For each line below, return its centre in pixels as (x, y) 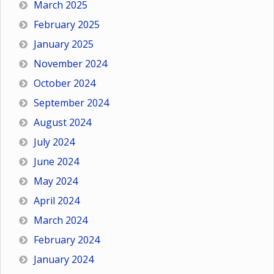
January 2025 (64, 44)
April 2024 (57, 201)
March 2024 (61, 220)
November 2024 (70, 64)
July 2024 (54, 142)
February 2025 (67, 25)
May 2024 (56, 181)
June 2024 (56, 162)
